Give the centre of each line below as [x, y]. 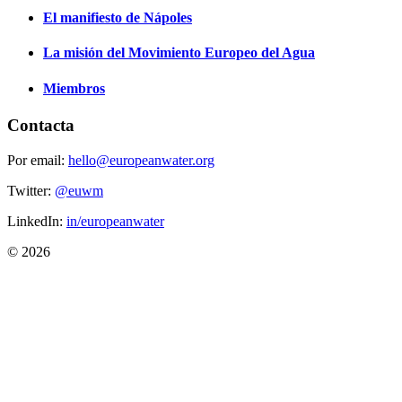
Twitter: [31, 190]
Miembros [74, 88]
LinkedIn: [37, 221]
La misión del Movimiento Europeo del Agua [179, 53]
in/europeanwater [115, 221]
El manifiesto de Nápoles [118, 17]
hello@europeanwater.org [141, 160]
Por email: [38, 160]
